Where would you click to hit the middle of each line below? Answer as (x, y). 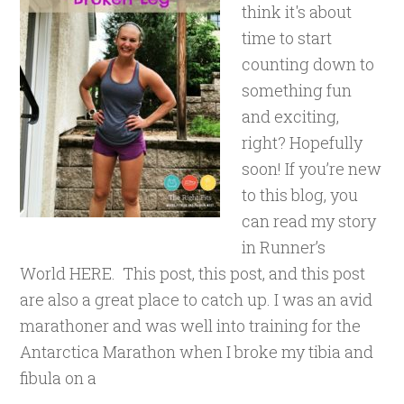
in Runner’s (284, 247)
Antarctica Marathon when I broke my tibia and (197, 352)
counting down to (308, 64)
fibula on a (59, 378)
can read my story (309, 221)
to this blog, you (300, 195)
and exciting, (291, 116)
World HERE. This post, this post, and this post (193, 273)
